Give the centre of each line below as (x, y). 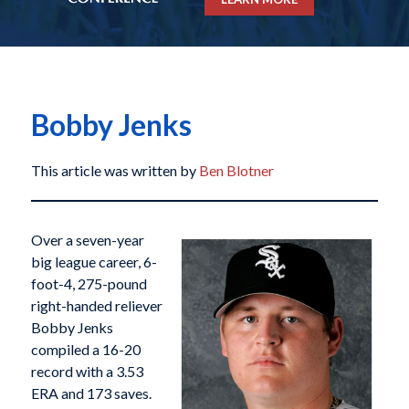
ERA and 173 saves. (91, 393)
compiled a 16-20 (85, 350)
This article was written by (115, 171)
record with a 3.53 (87, 372)
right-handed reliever (96, 306)
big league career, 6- (94, 262)
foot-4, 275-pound (89, 284)
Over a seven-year (87, 240)
